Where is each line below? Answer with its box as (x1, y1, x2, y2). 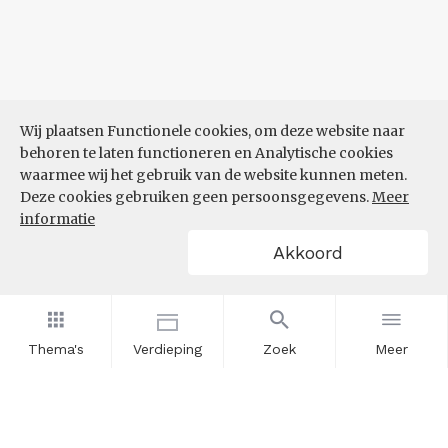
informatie (20, 210, 95, 228)
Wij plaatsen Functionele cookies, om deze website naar (20, 122, 405, 140)
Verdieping (133, 341, 202, 357)
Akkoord (273, 242, 343, 263)
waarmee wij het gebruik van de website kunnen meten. (20, 166, 407, 184)
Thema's (27, 341, 84, 357)
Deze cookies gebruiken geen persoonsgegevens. (20, 188, 372, 206)
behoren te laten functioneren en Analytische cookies (20, 144, 393, 162)
